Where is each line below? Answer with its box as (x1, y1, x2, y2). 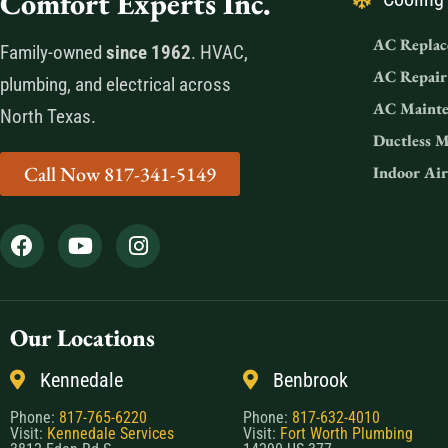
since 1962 (106, 41, 191, 65)
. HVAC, (191, 41, 248, 65)
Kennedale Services (47, 424, 174, 444)
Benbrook (272, 368, 348, 393)
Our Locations (10, 322, 155, 354)
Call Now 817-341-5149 (24, 161, 216, 188)
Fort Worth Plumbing (279, 424, 413, 444)
